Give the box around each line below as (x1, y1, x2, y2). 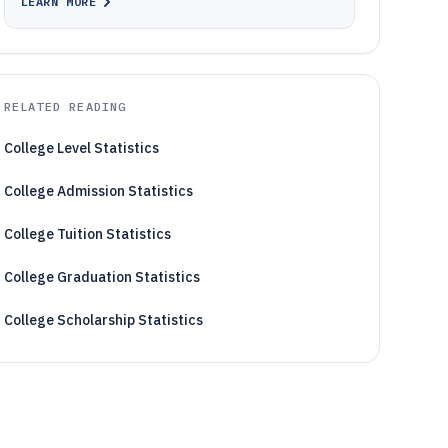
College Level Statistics (3, 139, 159, 157)
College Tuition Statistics (3, 225, 171, 243)
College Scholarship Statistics (3, 311, 203, 329)
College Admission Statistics (3, 182, 193, 200)
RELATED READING (3, 99, 127, 114)
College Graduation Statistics (3, 268, 200, 286)
